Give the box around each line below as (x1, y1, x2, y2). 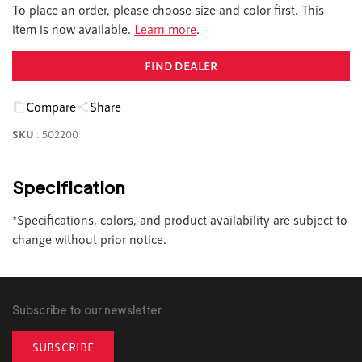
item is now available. (12, 21, 134, 37)
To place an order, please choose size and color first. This (12, 2, 324, 18)
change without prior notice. (12, 231, 166, 247)
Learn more (134, 21, 196, 37)
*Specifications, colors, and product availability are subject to (12, 212, 347, 228)
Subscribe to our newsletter (12, 303, 162, 318)
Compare (26, 99, 76, 115)
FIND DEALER (144, 59, 218, 74)
